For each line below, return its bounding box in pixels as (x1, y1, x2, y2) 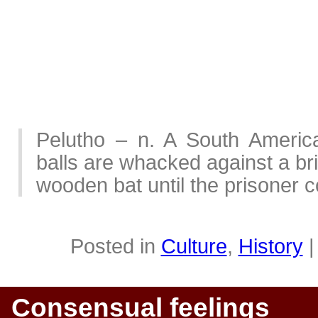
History (238, 234, 303, 258)
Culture (160, 234, 227, 258)
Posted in (70, 234, 161, 258)
